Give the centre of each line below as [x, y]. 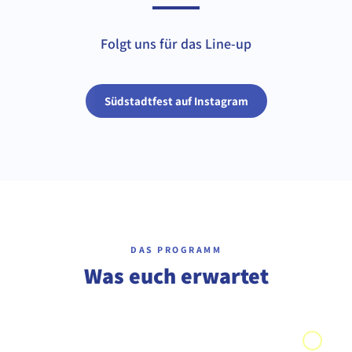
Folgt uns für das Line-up [176, 43]
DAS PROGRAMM [176, 249]
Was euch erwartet [176, 275]
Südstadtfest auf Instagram [176, 101]
